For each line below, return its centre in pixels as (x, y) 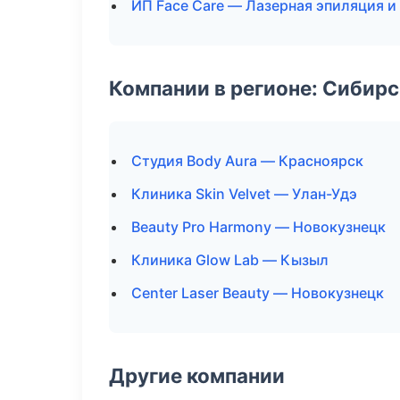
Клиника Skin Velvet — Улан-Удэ (244, 194)
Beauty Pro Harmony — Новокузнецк (258, 227)
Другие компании (197, 375)
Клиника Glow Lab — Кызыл (230, 260)
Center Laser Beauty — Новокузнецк (258, 293)
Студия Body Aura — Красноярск (247, 161)
